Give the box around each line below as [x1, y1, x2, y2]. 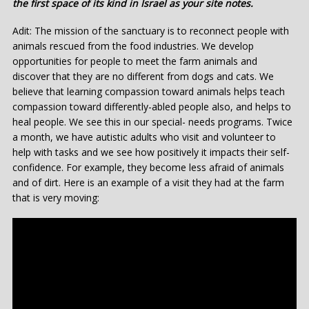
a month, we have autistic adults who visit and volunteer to [12, 130, 276, 143]
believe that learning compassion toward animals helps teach [12, 84, 285, 98]
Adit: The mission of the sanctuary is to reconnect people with [12, 23, 289, 37]
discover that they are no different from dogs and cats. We [12, 69, 274, 83]
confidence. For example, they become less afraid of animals [12, 160, 284, 174]
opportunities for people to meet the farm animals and [12, 54, 257, 68]
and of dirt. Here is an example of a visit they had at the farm [12, 175, 284, 189]
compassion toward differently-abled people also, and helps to [12, 99, 291, 113]
